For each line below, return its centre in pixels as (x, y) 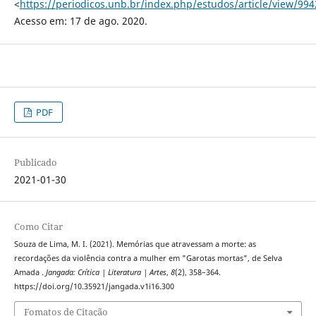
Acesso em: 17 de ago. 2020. (80, 21)
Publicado (35, 163)
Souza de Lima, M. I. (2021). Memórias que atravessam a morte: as (135, 244)
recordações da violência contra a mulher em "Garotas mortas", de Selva (148, 259)
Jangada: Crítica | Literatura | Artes (106, 273)
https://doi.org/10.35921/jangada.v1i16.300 (94, 287)
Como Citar (38, 227)
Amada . (30, 273)
